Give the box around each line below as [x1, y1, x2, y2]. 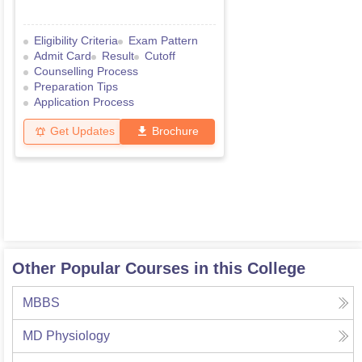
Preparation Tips [34, 80, 118, 94]
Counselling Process [34, 65, 138, 78]
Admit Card [34, 49, 91, 63]
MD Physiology [23, 329, 110, 343]
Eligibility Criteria [34, 34, 118, 48]
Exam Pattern [128, 34, 198, 48]
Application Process [34, 95, 134, 109]
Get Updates [50, 124, 115, 138]
